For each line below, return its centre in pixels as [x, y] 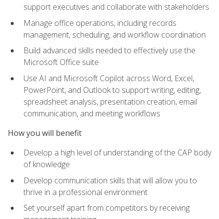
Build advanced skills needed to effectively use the [109, 51]
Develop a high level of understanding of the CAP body [117, 153]
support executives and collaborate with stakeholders [116, 7]
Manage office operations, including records [100, 23]
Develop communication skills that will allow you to [110, 180]
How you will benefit [45, 133]
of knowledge [47, 164]
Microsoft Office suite [61, 62]
